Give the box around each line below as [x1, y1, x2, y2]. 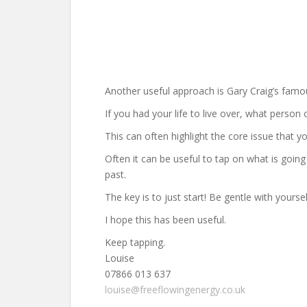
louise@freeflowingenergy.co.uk [105, 282, 245, 296]
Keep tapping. [105, 235, 165, 249]
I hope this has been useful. [105, 212, 226, 226]
